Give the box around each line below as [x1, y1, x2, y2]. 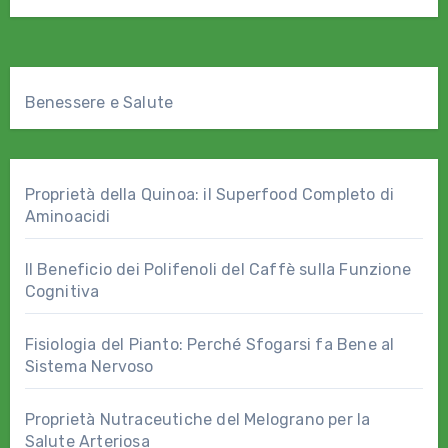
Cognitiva [24, 282, 100, 302]
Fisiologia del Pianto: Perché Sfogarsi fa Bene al [24, 335, 395, 355]
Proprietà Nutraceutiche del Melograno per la [24, 410, 371, 430]
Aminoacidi [24, 207, 111, 227]
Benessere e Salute [24, 93, 174, 113]
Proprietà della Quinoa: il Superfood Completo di [24, 185, 395, 205]
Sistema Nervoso [24, 357, 154, 377]
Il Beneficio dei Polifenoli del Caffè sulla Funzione [24, 260, 411, 280]
